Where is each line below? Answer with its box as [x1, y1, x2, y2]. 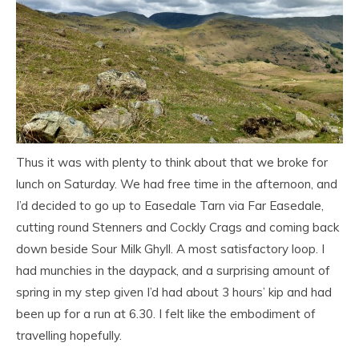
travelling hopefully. [16, 327, 122, 343]
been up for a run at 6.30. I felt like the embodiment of [16, 305, 316, 321]
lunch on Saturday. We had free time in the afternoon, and [16, 175, 337, 192]
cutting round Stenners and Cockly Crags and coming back [16, 219, 339, 235]
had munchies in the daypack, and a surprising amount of [16, 262, 330, 278]
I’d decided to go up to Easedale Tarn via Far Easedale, [16, 197, 324, 213]
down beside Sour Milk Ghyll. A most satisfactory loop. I [16, 240, 325, 256]
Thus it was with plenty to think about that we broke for [16, 154, 328, 170]
